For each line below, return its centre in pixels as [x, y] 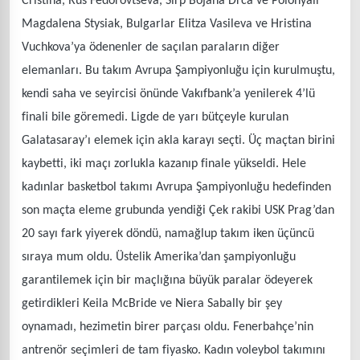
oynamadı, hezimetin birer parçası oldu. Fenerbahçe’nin [168, 327]
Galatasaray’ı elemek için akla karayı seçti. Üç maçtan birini [178, 140]
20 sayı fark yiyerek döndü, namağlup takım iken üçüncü [168, 233]
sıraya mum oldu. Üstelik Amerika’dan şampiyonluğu [159, 257]
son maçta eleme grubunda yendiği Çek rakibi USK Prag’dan [178, 210]
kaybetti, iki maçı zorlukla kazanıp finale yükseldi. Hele [164, 164]
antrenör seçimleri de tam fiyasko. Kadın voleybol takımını [174, 350]
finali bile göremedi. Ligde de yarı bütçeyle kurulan [155, 117]
